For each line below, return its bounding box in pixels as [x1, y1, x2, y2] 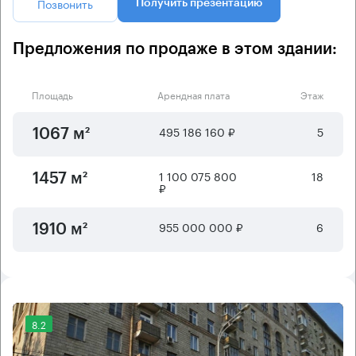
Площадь [32, 86, 73, 102]
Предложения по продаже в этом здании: [13, 41, 337, 57]
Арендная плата [157, 86, 230, 102]
